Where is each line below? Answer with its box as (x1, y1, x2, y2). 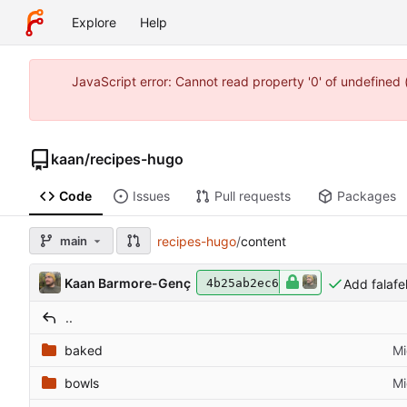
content (241, 233, 286, 249)
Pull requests (213, 188, 291, 204)
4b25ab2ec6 (205, 275, 279, 290)
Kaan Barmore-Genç (64, 274, 191, 291)
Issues (132, 188, 170, 204)
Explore (72, 15, 116, 30)
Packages (336, 188, 396, 204)
